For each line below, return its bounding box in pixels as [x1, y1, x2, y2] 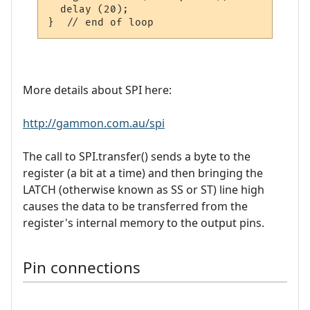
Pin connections [23, 256, 140, 278]
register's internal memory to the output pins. [23, 215, 264, 231]
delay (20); [48, 3, 129, 15]
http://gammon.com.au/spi [23, 116, 165, 131]
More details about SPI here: [23, 82, 172, 98]
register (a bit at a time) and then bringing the [23, 165, 263, 181]
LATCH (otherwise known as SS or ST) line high [23, 182, 264, 198]
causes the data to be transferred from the [23, 199, 248, 215]
